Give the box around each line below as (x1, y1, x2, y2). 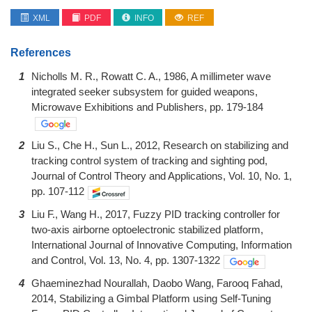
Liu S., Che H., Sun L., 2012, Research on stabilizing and (31, 139, 288, 152)
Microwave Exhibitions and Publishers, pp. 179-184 (31, 101, 263, 113)
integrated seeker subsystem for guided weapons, (31, 86, 258, 97)
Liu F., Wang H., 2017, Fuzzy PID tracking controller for (31, 208, 280, 221)
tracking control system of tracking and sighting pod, (31, 155, 267, 167)
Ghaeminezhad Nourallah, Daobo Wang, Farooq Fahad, (31, 277, 283, 290)
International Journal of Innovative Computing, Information (31, 239, 292, 251)
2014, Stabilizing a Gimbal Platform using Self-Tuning (31, 292, 271, 305)
